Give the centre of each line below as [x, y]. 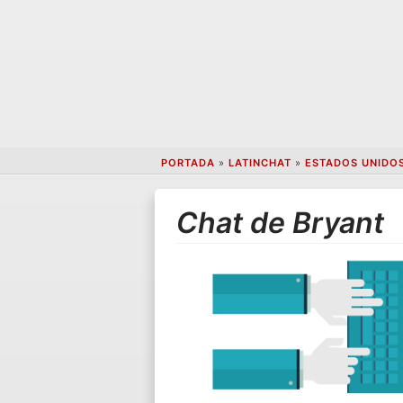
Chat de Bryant [281, 222]
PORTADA [188, 163]
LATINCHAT [260, 163]
